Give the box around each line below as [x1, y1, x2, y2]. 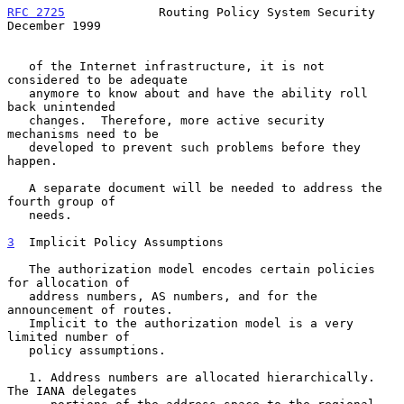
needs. [7, 207, 29, 222]
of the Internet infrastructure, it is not [7, 59, 29, 73]
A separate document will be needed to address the [7, 180, 29, 195]
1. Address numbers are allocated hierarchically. [7, 370, 29, 384]
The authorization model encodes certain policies [7, 262, 29, 276]
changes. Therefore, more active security [7, 113, 29, 127]
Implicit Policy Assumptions [14, 234, 224, 249]
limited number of [7, 329, 130, 344]
